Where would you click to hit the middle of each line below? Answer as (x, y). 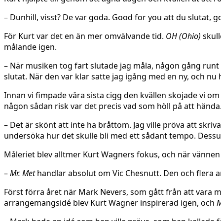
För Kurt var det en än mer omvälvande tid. (85, 36)
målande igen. (30, 47)
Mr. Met (22, 173)
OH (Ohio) (183, 36)
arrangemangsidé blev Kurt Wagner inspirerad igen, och (110, 203)
